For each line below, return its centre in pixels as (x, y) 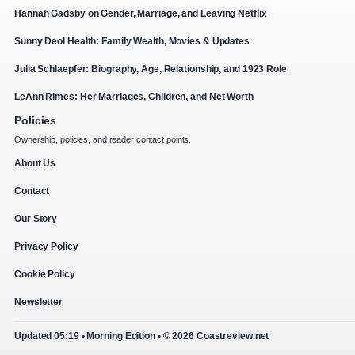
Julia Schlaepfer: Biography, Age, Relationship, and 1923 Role (151, 69)
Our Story (36, 219)
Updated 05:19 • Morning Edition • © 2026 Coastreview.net (142, 336)
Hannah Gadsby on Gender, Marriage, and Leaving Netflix (141, 14)
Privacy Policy (46, 247)
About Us (35, 164)
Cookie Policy (45, 275)
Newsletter (38, 302)
